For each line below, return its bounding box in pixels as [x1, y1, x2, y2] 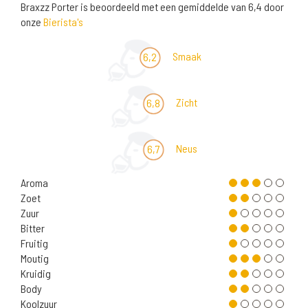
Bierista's [43, 15, 83, 29]
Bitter [21, 221, 45, 235]
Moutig [21, 252, 49, 265]
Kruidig [21, 267, 51, 280]
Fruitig [21, 236, 48, 250]
